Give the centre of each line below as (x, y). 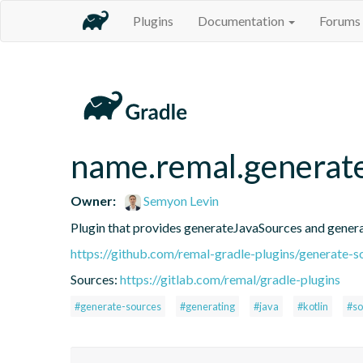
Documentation (242, 21)
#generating (207, 306)
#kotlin (313, 306)
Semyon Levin (180, 200)
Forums (340, 21)
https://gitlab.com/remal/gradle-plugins (230, 279)
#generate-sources (118, 306)
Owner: (93, 200)
